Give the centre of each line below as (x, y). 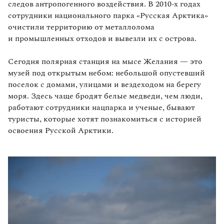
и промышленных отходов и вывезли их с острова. (102, 38)
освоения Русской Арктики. (61, 130)
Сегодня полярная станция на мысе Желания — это (105, 61)
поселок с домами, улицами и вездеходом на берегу (104, 84)
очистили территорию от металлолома (81, 27)
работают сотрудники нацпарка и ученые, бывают (101, 107)
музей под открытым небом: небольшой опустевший (106, 73)
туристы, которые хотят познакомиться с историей (105, 119)
